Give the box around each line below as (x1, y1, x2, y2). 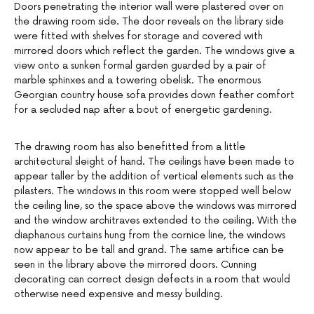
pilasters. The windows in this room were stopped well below (14, 185, 291, 198)
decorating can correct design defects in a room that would (14, 273, 290, 286)
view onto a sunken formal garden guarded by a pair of (14, 60, 266, 72)
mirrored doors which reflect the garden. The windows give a (14, 45, 294, 57)
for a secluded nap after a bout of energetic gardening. (14, 104, 272, 116)
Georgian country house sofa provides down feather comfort (14, 89, 294, 102)
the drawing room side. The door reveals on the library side (14, 15, 284, 28)
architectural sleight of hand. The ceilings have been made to (14, 156, 294, 168)
